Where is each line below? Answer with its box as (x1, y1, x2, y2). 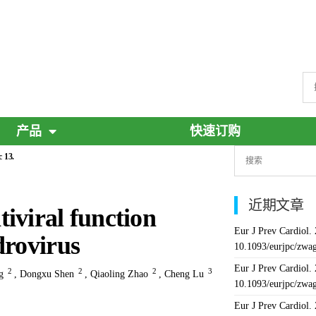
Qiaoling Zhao (90, 269, 148, 279)
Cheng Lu (164, 269, 204, 279)
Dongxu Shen (20, 269, 74, 279)
